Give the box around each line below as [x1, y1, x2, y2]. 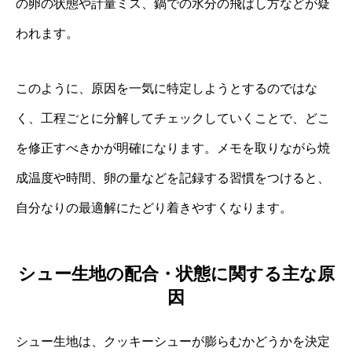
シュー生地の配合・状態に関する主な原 [17, 264, 335, 284]
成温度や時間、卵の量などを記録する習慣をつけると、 [16, 170, 330, 185]
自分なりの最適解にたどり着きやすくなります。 [16, 200, 292, 214]
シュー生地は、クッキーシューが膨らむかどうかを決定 [16, 335, 330, 349]
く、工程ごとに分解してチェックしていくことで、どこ [16, 111, 330, 125]
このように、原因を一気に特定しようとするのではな [16, 81, 317, 95]
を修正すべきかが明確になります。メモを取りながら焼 [16, 141, 330, 155]
